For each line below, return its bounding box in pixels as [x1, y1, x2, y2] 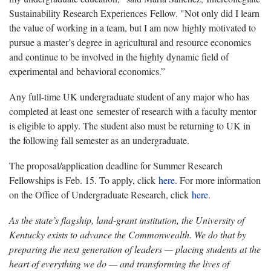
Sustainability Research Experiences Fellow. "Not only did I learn [9, 6, 260, 19]
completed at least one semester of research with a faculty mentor [9, 104, 256, 117]
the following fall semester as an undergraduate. [9, 133, 195, 146]
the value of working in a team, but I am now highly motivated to [9, 21, 256, 34]
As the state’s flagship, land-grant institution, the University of [9, 213, 244, 226]
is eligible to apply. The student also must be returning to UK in [9, 119, 250, 132]
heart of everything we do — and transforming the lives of [9, 256, 229, 270]
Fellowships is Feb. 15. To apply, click [9, 173, 158, 186]
